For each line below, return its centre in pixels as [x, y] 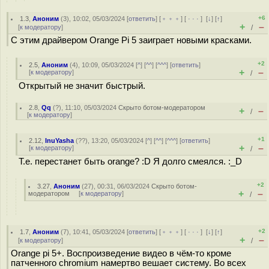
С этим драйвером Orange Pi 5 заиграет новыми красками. [131, 40]
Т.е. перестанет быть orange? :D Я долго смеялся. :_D [130, 162]
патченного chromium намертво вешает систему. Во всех [128, 263]
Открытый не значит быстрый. [82, 86]
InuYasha [60, 141]
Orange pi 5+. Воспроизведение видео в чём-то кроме [121, 253]
